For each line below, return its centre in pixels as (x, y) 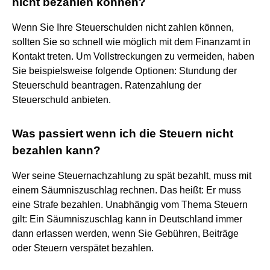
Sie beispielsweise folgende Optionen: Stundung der (124, 71)
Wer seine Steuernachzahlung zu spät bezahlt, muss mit (132, 175)
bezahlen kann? (56, 150)
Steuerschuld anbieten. (61, 99)
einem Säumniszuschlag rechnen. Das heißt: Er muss (127, 190)
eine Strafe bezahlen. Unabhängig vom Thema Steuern (130, 204)
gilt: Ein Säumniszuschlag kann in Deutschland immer (127, 219)
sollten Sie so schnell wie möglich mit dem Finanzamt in (131, 42)
